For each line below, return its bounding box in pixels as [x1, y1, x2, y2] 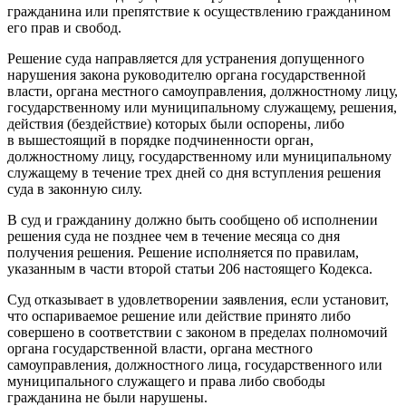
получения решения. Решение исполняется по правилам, [7, 244, 359, 260]
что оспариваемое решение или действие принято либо [7, 307, 351, 324]
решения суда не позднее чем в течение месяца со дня [7, 227, 340, 244]
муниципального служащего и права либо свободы [7, 372, 325, 389]
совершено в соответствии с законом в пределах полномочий [7, 324, 388, 340]
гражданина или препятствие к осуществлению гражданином [7, 3, 391, 19]
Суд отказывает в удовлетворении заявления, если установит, [7, 291, 389, 307]
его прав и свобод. [7, 19, 121, 35]
